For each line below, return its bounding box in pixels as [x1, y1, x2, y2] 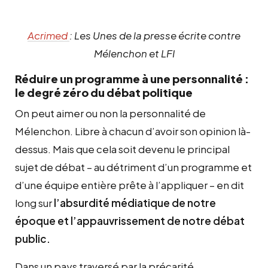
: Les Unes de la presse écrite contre [69, 28, 240, 42]
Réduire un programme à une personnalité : [15, 71, 249, 86]
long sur [15, 196, 52, 209]
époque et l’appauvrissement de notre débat [15, 214, 245, 227]
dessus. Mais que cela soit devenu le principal [15, 142, 230, 156]
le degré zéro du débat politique [15, 85, 193, 99]
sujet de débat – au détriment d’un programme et [15, 160, 252, 173]
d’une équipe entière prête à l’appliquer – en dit [15, 178, 244, 191]
